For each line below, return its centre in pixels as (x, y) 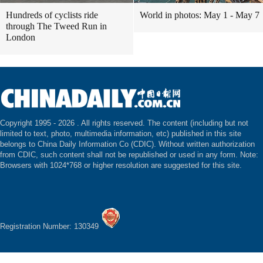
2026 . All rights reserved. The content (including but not (153, 123)
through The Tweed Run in (56, 26)
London (21, 37)
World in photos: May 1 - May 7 (200, 15)
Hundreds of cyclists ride (52, 15)
